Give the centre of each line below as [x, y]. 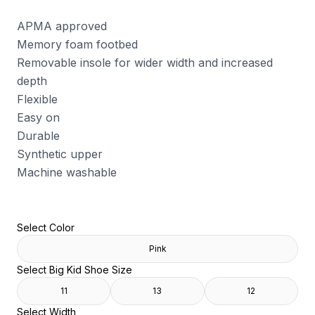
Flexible [37, 99]
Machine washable [67, 172]
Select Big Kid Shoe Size [75, 270]
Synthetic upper [60, 154]
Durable [38, 136]
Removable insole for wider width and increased [145, 63]
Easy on [38, 117]
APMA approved [62, 26]
